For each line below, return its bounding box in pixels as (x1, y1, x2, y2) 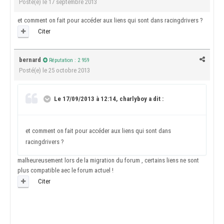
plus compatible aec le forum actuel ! (17, 166, 113, 174)
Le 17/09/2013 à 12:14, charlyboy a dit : (52, 95, 163, 103)
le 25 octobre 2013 (42, 66, 90, 74)
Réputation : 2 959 (47, 56, 89, 63)
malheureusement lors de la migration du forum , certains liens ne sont (17, 156, 199, 164)
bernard (19, 55, 41, 63)
